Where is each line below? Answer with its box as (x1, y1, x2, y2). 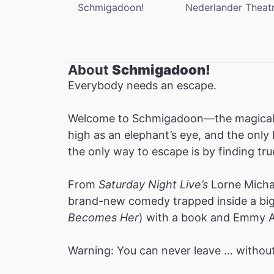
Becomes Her (68, 210, 139, 224)
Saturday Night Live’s (98, 177, 208, 191)
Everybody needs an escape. (68, 78, 217, 92)
